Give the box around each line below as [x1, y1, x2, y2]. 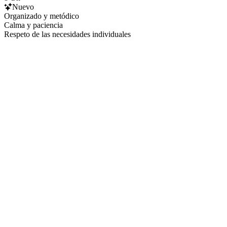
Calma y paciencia [4, 20, 63, 29]
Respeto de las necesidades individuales [4, 29, 131, 39]
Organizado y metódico [4, 11, 79, 20]
